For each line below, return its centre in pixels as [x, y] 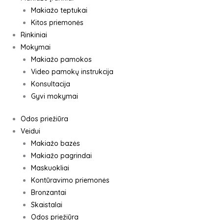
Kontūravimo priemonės [70, 180]
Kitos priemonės [57, 23]
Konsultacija [51, 84]
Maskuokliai [50, 168]
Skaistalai [47, 205]
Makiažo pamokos [61, 59]
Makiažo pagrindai [61, 156]
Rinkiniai [34, 35]
